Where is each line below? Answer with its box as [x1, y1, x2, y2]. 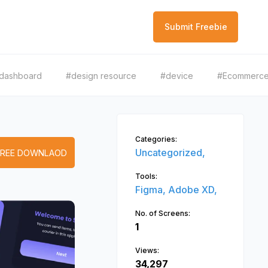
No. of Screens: [135, 209, 190, 218]
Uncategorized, [135, 147, 205, 159]
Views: [135, 246, 159, 255]
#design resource [66, 71, 136, 81]
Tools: [135, 172, 157, 181]
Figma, [135, 184, 168, 196]
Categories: [135, 135, 177, 144]
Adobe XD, [167, 184, 217, 196]
